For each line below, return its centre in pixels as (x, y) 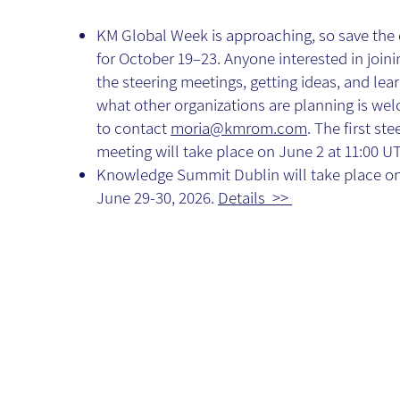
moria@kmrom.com (239, 128)
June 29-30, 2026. (158, 198)
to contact (134, 128)
